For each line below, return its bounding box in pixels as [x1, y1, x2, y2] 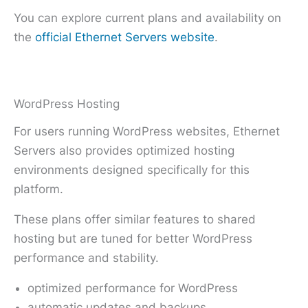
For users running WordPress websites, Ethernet [14, 124, 280, 138]
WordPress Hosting [14, 96, 120, 111]
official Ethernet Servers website [35, 30, 214, 44]
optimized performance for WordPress [27, 280, 238, 295]
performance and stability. [14, 250, 159, 265]
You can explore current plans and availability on [14, 10, 281, 25]
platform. [14, 181, 63, 196]
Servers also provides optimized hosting [14, 143, 234, 157]
